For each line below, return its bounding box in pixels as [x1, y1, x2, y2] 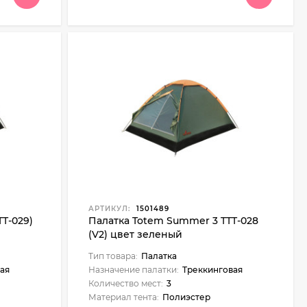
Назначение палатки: [88, 265, 179, 275]
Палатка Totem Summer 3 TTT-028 [88, 214, 258, 227]
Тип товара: [88, 251, 138, 261]
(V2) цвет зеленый [88, 228, 182, 241]
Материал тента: [88, 292, 159, 302]
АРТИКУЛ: [88, 204, 130, 213]
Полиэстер [162, 292, 210, 302]
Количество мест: [88, 278, 163, 288]
